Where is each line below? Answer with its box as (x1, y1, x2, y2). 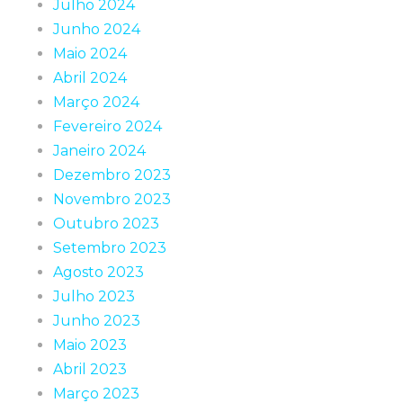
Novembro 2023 (53, 191, 171, 208)
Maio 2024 (53, 45, 127, 62)
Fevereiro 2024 (53, 118, 162, 135)
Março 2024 (53, 94, 139, 111)
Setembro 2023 (53, 239, 166, 256)
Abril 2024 (53, 69, 127, 86)
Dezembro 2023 (53, 166, 171, 184)
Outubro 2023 (53, 215, 159, 232)
